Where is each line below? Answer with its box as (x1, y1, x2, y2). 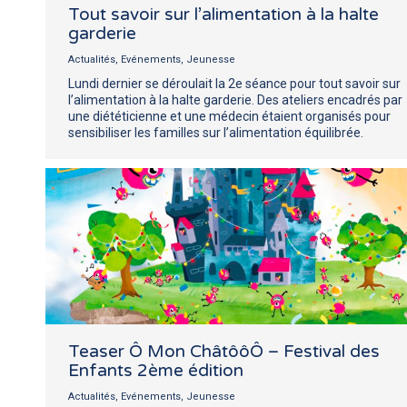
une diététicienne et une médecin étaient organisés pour (68, 108, 391, 124)
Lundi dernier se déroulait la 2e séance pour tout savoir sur (68, 75, 401, 91)
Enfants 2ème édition (68, 360, 243, 381)
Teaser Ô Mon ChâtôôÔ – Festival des (68, 341, 380, 362)
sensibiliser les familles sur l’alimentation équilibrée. (68, 124, 363, 140)
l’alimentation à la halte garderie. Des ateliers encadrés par (68, 92, 402, 107)
